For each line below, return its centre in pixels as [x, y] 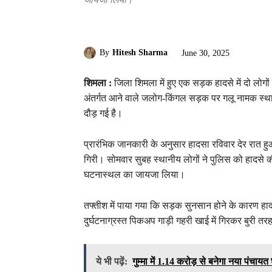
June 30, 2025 [206, 53]
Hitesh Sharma [140, 53]
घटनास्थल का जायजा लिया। [134, 174]
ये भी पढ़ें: [112, 261]
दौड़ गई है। [103, 113]
